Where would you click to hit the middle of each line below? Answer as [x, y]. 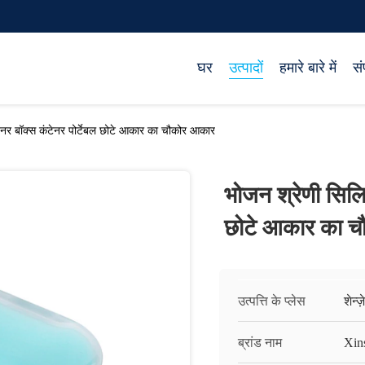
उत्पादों [246, 68]
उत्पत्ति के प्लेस [272, 301]
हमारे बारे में [308, 68]
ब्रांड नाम [260, 343]
